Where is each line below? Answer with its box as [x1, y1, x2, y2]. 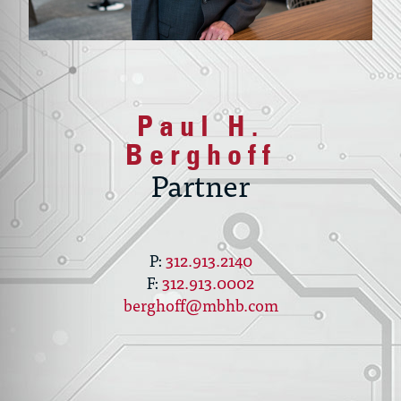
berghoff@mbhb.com [123, 291, 278, 318]
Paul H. [137, 107, 264, 144]
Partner [151, 158, 250, 209]
